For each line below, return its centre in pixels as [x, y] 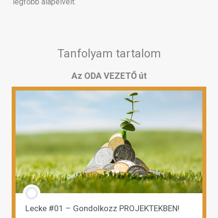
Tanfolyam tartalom [109, 53]
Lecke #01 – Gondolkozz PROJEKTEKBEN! [102, 208]
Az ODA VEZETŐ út [109, 75]
